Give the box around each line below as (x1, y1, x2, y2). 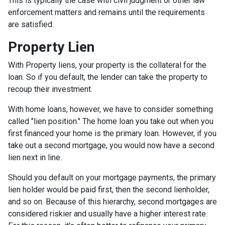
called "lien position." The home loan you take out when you (8, 117, 213, 126)
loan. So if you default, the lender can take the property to (8, 72, 207, 82)
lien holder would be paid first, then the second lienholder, (8, 185, 209, 194)
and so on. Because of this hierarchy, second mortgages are (8, 197, 217, 206)
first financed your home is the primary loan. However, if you (8, 129, 216, 138)
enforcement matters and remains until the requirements (8, 8, 205, 17)
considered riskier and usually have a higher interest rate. (8, 209, 207, 218)
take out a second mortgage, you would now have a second (8, 141, 214, 150)
